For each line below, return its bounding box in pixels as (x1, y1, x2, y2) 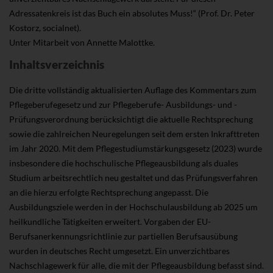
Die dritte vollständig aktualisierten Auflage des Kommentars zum (9, 85, 257, 96)
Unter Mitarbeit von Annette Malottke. (9, 37, 155, 48)
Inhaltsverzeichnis (9, 57, 104, 72)
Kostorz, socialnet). (9, 23, 81, 34)
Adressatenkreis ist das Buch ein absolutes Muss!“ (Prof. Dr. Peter (9, 8, 255, 19)
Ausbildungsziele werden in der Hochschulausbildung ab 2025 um (9, 202, 258, 213)
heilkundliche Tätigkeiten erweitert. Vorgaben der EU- (9, 216, 211, 227)
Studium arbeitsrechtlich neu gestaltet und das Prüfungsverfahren (9, 172, 258, 183)
